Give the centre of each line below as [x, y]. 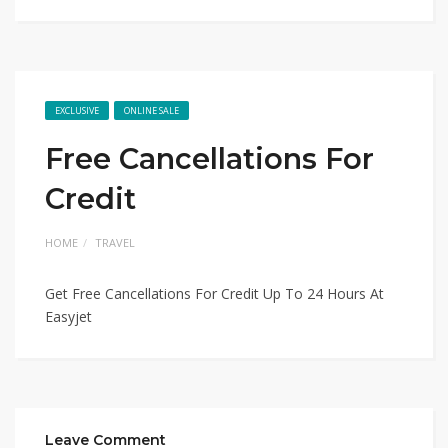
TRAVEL [115, 242]
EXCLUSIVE [77, 110]
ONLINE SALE [151, 110]
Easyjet [68, 316]
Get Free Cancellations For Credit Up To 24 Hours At [214, 293]
